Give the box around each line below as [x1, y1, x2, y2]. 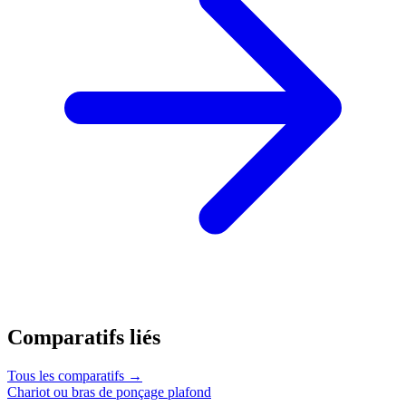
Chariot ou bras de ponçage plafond [7, 383, 211, 400]
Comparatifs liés [7, 324, 160, 349]
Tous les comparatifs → [7, 367, 142, 383]
